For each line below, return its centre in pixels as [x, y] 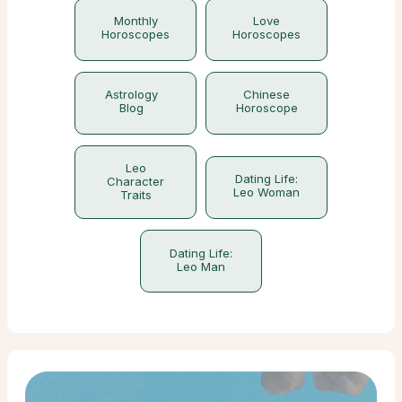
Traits [135, 195]
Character [135, 182]
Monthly [135, 21]
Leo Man [201, 267]
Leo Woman [267, 192]
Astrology [131, 95]
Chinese [267, 95]
